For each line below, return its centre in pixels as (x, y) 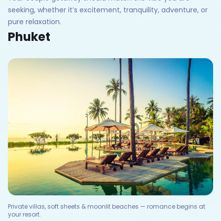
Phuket (29, 37)
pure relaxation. (35, 21)
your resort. (24, 214)
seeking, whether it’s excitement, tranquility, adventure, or (108, 10)
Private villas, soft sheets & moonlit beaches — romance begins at (107, 206)
